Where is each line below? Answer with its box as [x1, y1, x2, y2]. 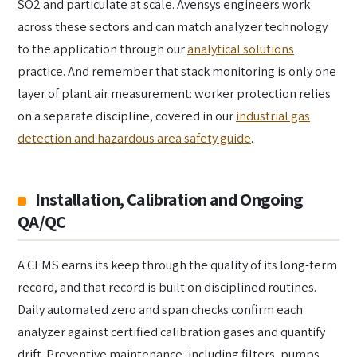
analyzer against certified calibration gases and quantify [18, 322, 325, 340]
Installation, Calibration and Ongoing [35, 187, 304, 210]
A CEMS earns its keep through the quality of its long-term [18, 255, 337, 273]
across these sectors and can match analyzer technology [18, 17, 328, 35]
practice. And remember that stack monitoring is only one [18, 61, 336, 80]
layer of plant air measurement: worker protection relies [18, 84, 331, 102]
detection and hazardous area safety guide [18, 128, 251, 147]
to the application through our [18, 39, 187, 57]
